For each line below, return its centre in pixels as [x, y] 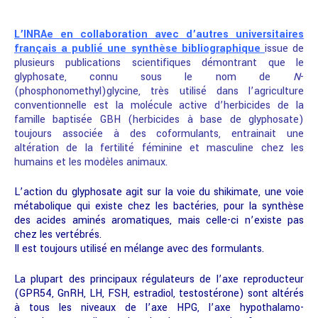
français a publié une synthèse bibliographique [137, 48]
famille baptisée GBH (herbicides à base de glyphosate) [159, 119]
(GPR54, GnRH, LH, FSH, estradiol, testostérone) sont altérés [159, 293]
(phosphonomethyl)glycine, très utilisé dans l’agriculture [159, 91]
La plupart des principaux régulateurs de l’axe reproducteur [159, 279]
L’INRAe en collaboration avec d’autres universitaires [159, 34]
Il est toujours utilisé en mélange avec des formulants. [139, 249]
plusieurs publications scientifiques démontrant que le [159, 62]
